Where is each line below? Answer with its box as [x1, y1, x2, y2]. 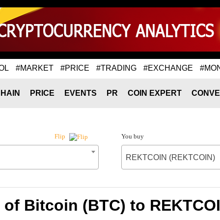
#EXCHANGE [143, 63, 193, 72]
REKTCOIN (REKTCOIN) [125, 153, 215, 162]
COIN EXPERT [128, 89, 182, 97]
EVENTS [64, 89, 97, 97]
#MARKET [16, 63, 54, 72]
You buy [121, 133, 144, 140]
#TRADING [96, 63, 137, 72]
